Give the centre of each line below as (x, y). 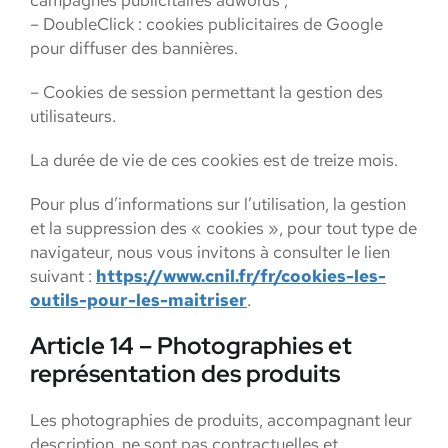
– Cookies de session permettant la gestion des (206, 92)
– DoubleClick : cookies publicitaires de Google (206, 24)
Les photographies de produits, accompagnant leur (221, 420)
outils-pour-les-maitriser (138, 300)
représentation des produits (185, 373)
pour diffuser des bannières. (134, 48)
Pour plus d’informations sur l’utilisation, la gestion (218, 204)
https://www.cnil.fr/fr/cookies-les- (241, 276)
